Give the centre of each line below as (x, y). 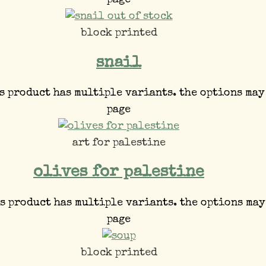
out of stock (140, 17)
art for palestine (119, 143)
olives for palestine (119, 173)
